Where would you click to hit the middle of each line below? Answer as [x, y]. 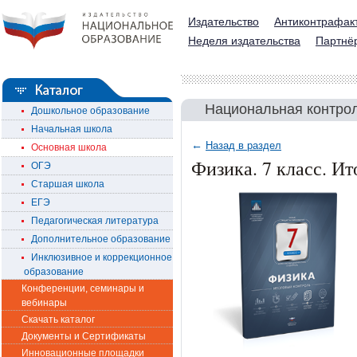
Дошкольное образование [87, 111]
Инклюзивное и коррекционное [98, 257]
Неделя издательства [244, 41]
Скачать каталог [58, 320]
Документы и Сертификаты [84, 336]
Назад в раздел [243, 145]
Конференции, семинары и [83, 288]
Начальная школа [68, 129]
